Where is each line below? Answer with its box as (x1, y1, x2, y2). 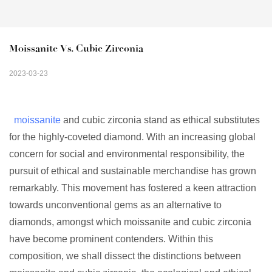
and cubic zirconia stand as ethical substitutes (61, 115, 260, 126)
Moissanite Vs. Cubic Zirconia (9, 42, 143, 55)
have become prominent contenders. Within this (9, 234, 213, 245)
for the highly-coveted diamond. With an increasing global (9, 132, 256, 143)
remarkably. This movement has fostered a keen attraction (9, 183, 256, 194)
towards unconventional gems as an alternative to (9, 200, 222, 211)
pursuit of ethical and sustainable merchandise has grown (9, 166, 256, 177)
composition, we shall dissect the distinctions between (9, 251, 241, 262)
